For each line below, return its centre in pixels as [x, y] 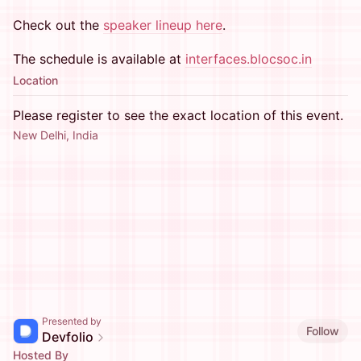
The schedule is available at [99, 59]
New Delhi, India [56, 135]
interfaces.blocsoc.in [249, 59]
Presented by [72, 321]
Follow [323, 330]
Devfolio [68, 337]
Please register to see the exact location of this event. [178, 115]
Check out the [58, 25]
